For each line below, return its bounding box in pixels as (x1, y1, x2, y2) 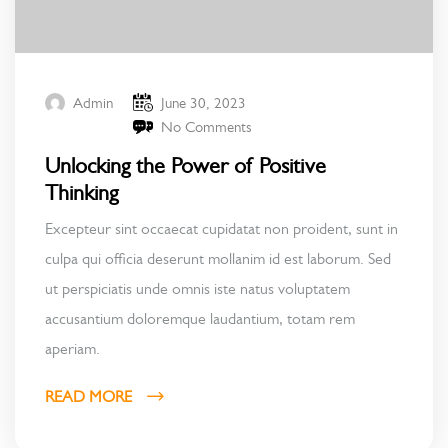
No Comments (161, 118, 252, 137)
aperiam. (45, 339, 100, 359)
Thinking (45, 180, 118, 206)
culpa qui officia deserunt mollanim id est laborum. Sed (45, 249, 391, 269)
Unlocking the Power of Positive (45, 153, 326, 179)
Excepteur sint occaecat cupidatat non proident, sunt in (45, 219, 398, 239)
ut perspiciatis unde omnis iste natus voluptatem (45, 279, 350, 299)
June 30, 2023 (161, 93, 246, 112)
